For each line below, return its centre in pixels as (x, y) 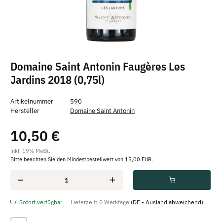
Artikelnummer (32, 101)
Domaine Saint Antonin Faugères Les (98, 66)
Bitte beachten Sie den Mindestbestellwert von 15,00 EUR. (82, 159)
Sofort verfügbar (41, 202)
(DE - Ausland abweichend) (167, 202)
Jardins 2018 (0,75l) (57, 79)
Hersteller (25, 110)
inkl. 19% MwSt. (30, 150)
